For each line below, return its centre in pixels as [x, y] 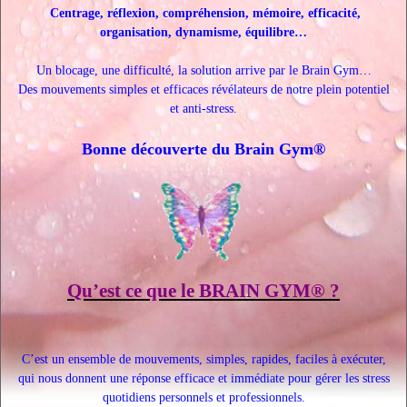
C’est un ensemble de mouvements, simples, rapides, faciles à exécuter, [203, 359]
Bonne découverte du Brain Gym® [203, 149]
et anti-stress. [203, 109]
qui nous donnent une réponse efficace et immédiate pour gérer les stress [203, 378]
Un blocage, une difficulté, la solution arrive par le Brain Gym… [203, 70]
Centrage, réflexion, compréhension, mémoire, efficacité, [203, 13]
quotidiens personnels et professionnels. [203, 397]
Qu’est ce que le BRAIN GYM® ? [203, 291]
